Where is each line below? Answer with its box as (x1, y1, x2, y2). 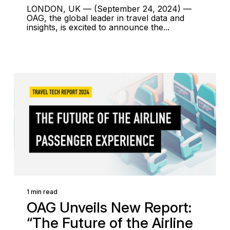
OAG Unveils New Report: (26, 199, 191, 216)
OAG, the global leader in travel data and (26, 13, 184, 23)
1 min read (26, 188, 57, 196)
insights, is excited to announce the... (26, 22, 169, 32)
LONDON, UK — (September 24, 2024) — (26, 4, 191, 14)
